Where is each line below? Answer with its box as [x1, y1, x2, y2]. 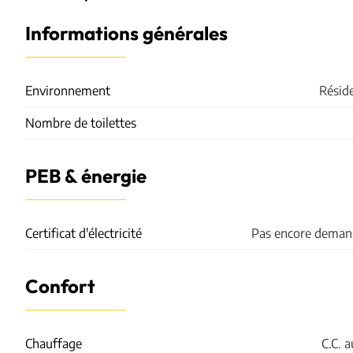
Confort [25, 273, 95, 301]
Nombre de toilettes [25, 114, 136, 131]
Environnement [25, 82, 110, 98]
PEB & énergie [25, 163, 147, 191]
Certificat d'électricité [25, 225, 142, 241]
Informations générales [25, 20, 228, 48]
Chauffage [25, 335, 82, 351]
